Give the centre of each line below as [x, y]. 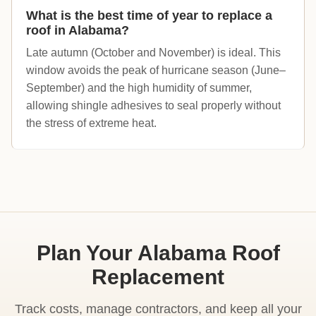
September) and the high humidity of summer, [139, 88]
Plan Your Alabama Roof [158, 253]
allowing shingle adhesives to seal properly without [153, 106]
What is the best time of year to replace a [149, 16]
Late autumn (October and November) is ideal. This [153, 53]
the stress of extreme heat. [91, 123]
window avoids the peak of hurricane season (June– [156, 71]
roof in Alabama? [78, 31]
